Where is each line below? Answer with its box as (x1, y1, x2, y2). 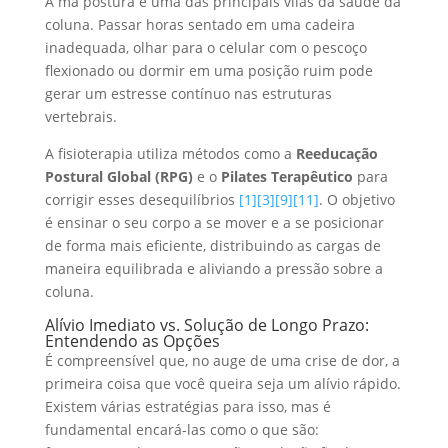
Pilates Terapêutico (220, 166, 353, 186)
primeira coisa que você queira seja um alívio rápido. (44, 373, 401, 393)
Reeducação (295, 143, 378, 163)
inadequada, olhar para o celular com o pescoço (44, 37, 367, 57)
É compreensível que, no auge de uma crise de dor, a (44, 350, 400, 370)
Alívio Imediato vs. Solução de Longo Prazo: (44, 313, 369, 336)
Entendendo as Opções (44, 329, 220, 352)
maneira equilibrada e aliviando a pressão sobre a (44, 258, 383, 278)
